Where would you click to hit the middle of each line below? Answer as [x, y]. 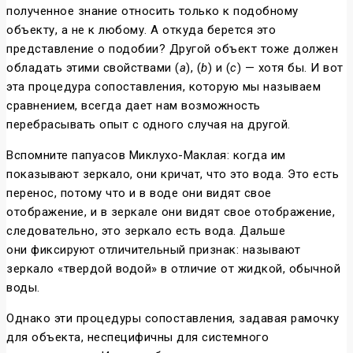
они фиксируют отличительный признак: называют [154, 250]
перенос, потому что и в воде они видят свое [139, 193]
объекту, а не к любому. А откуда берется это [141, 30]
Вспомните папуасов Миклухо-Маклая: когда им [146, 156]
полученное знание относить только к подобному [152, 11]
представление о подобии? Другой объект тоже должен [172, 49]
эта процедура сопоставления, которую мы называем [163, 87]
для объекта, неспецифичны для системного [137, 338]
